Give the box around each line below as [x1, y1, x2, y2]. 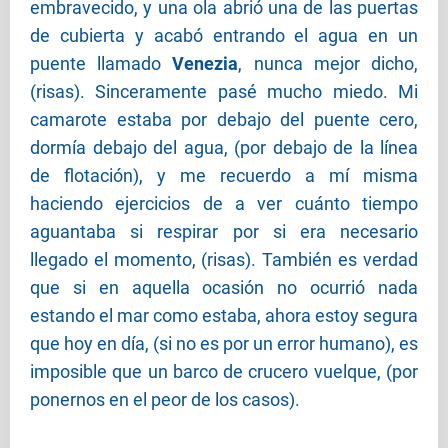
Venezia [172, 53, 239, 75]
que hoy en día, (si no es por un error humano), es [30, 333, 418, 355]
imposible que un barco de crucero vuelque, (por [30, 361, 418, 383]
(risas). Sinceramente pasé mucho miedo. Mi [30, 81, 418, 103]
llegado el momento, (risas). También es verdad [30, 249, 418, 271]
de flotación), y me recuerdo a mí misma [30, 165, 418, 187]
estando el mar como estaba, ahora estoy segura [30, 305, 418, 327]
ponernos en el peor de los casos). [30, 389, 300, 411]
